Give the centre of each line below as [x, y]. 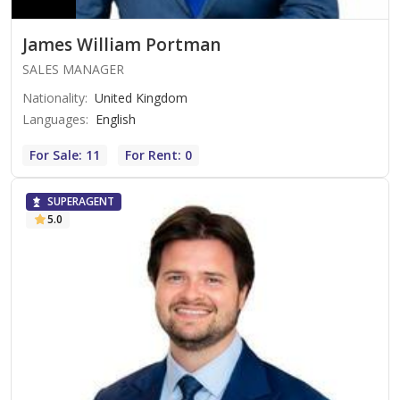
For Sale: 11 [65, 155]
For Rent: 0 [158, 155]
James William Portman [121, 45]
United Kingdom [141, 98]
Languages [54, 120]
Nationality [54, 98]
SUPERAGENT [81, 202]
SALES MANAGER [73, 70]
